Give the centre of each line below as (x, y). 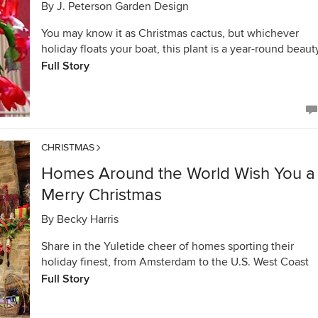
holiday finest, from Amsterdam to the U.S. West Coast (175, 262)
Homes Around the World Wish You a (178, 174)
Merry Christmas (102, 195)
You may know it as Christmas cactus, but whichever (170, 33)
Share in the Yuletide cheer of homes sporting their (168, 246)
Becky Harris (88, 219)
